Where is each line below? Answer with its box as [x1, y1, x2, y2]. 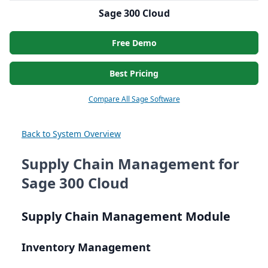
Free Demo [111, 37, 157, 49]
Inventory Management [22, 240, 151, 255]
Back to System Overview [22, 128, 121, 140]
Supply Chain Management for [22, 154, 239, 174]
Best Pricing [109, 68, 159, 80]
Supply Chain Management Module [22, 208, 230, 225]
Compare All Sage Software [88, 94, 180, 105]
